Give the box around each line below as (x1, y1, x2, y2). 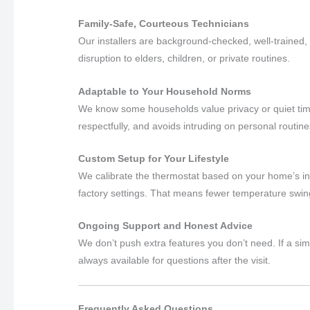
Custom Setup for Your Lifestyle (78, 153, 230, 165)
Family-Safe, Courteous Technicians (78, 18, 250, 30)
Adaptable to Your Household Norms (78, 85, 252, 97)
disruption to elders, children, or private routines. (78, 53, 291, 64)
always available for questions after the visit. (78, 255, 271, 266)
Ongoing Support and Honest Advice (78, 220, 253, 232)
